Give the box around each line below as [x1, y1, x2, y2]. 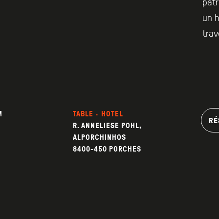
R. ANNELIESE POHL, [72, 120, 141, 131]
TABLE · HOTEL [72, 109, 123, 119]
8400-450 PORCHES [72, 144, 141, 154]
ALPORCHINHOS [72, 132, 126, 143]
